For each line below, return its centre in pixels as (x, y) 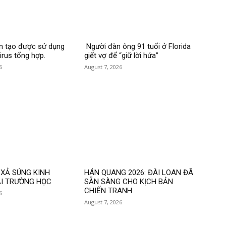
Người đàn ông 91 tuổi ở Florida (138, 46)
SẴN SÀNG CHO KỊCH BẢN (129, 182)
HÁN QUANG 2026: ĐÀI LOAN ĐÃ (139, 173)
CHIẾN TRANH (108, 191)
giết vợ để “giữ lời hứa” (122, 55)
